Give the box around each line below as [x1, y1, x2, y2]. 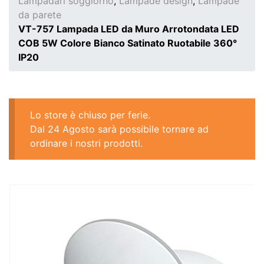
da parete [18, 9, 61, 21]
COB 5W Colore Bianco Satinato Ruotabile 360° [18, 37, 237, 49]
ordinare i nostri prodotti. [29, 137, 143, 149]
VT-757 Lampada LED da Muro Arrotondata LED [18, 23, 239, 35]
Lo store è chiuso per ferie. [29, 108, 150, 121]
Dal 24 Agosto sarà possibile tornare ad [29, 123, 209, 135]
